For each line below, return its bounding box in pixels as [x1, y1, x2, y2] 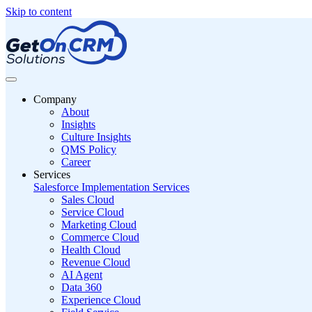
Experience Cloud [61, 294, 141, 306]
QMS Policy [61, 143, 116, 155]
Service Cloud [61, 206, 124, 218]
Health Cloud [61, 244, 120, 256]
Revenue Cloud [61, 256, 130, 268]
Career [61, 156, 91, 168]
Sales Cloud [61, 194, 114, 205]
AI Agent [61, 269, 102, 281]
